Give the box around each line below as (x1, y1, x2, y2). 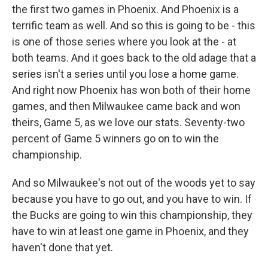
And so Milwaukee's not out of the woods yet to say (12, 176, 255, 189)
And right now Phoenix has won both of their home (12, 84, 251, 96)
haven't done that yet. (12, 241, 113, 254)
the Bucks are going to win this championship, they (12, 209, 252, 221)
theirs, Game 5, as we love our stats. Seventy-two (12, 116, 245, 129)
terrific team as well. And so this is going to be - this (12, 19, 255, 32)
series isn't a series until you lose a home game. (12, 68, 239, 80)
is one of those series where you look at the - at (12, 35, 236, 48)
